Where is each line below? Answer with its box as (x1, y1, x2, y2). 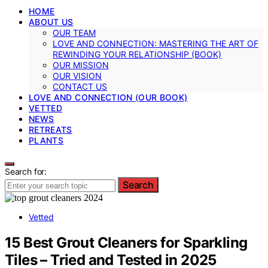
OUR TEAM (53, 27, 96, 38)
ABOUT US (29, 16, 74, 27)
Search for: (5, 166, 47, 176)
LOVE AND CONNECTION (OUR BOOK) (29, 92, 188, 102)
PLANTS (29, 135, 64, 145)
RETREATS (29, 124, 72, 135)
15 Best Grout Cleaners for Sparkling (5, 233, 248, 251)
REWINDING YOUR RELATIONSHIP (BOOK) (53, 48, 221, 59)
